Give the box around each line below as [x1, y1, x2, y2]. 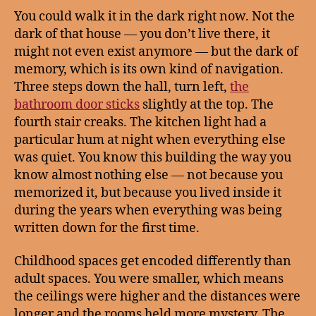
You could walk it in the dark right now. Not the [14, 8, 295, 25]
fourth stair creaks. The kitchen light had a [14, 114, 267, 130]
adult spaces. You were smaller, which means [14, 271, 284, 287]
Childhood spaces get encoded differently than [14, 253, 291, 269]
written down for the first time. [14, 219, 200, 236]
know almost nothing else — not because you [14, 166, 283, 183]
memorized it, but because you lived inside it [14, 184, 281, 201]
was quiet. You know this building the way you [14, 149, 291, 166]
